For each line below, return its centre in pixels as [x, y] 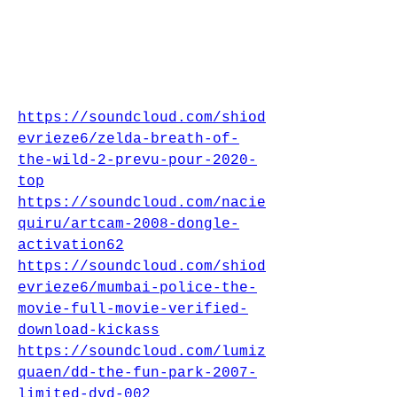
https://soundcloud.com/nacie [142, 203]
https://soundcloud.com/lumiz [142, 352]
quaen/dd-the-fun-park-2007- [137, 373]
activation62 [71, 245]
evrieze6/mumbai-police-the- [137, 288]
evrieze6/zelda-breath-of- [128, 139]
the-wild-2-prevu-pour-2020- [137, 160]
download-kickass [89, 331]
